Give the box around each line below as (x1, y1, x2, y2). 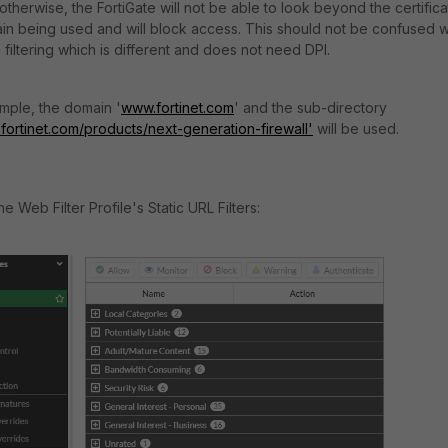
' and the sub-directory (234, 99, 387, 116)
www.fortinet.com (121, 99, 234, 116)
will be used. (313, 120, 399, 137)
